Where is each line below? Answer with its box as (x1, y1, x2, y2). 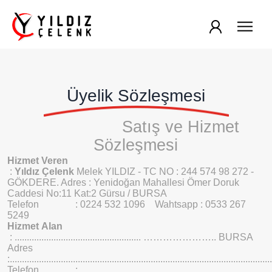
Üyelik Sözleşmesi (67, 86, 205, 105)
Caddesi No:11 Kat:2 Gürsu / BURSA (7, 188, 167, 199)
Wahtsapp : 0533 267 (155, 199, 246, 209)
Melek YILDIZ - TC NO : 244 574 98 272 (74, 166, 248, 177)
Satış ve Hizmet (121, 118, 239, 136)
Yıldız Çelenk (15, 166, 74, 177)
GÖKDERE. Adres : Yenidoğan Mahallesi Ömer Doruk (7, 177, 239, 188)
